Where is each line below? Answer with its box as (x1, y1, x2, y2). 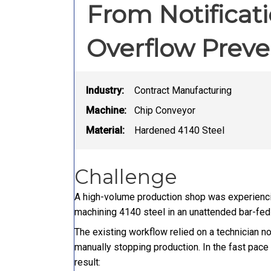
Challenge (74, 164, 177, 189)
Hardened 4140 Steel (134, 124, 224, 136)
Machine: (86, 104, 126, 116)
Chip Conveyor (134, 104, 195, 116)
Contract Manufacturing (134, 84, 232, 96)
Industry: (86, 84, 124, 96)
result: (74, 256, 100, 268)
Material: (86, 124, 125, 136)
